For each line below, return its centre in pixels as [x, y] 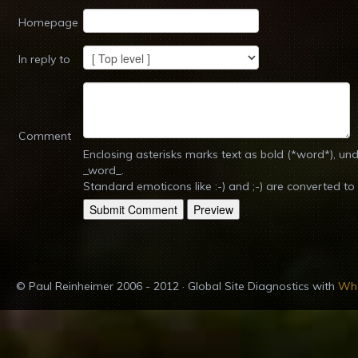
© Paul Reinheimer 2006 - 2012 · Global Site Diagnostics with [177, 286]
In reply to [44, 59]
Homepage [48, 22]
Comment [45, 136]
